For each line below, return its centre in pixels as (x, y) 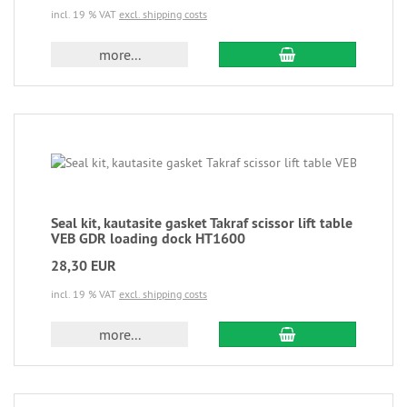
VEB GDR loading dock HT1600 (148, 238)
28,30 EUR (84, 266)
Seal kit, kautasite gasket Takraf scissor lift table (202, 223)
